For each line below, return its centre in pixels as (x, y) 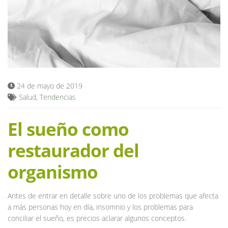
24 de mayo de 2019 (49, 85)
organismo (53, 172)
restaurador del (73, 150)
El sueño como (68, 129)
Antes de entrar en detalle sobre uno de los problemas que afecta (113, 195)
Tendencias (58, 97)
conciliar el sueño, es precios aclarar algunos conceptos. (97, 218)
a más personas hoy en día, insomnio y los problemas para (100, 207)
